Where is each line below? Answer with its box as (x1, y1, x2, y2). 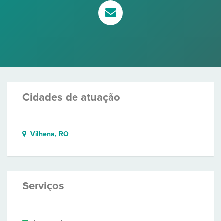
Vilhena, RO (26, 130, 69, 138)
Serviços (22, 180, 64, 192)
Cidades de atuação (22, 91, 120, 104)
